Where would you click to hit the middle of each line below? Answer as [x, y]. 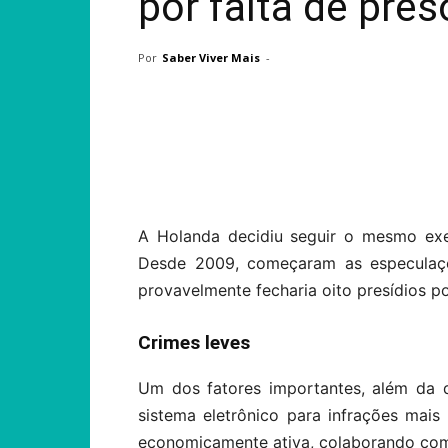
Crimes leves [194, 342]
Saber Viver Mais [211, 57]
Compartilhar [227, 166]
